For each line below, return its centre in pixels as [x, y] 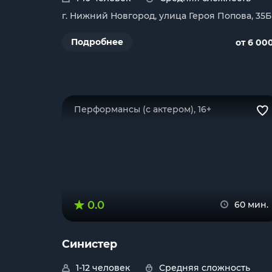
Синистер [90, 244]
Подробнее [97, 42]
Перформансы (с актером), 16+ [143, 109]
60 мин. [251, 205]
